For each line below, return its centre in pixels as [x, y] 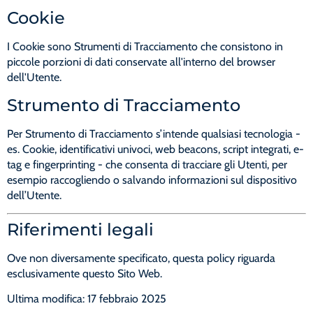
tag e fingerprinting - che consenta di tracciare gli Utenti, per [147, 164]
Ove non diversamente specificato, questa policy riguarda [141, 259]
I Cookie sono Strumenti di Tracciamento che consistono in [145, 47]
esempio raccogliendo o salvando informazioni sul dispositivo [152, 180]
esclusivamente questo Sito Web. [85, 274]
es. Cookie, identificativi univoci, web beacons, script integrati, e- [155, 149]
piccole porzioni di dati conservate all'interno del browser [141, 62]
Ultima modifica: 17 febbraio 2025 [87, 299]
